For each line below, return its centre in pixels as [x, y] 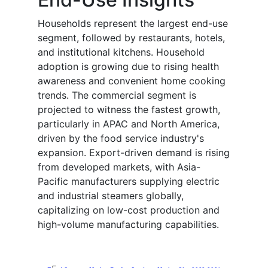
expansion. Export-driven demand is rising [134, 153]
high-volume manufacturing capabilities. [128, 225]
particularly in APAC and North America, [129, 124]
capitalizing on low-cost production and [129, 210]
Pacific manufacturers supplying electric [129, 182]
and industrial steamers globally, [111, 196]
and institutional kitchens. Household [121, 52]
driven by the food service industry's [121, 138]
